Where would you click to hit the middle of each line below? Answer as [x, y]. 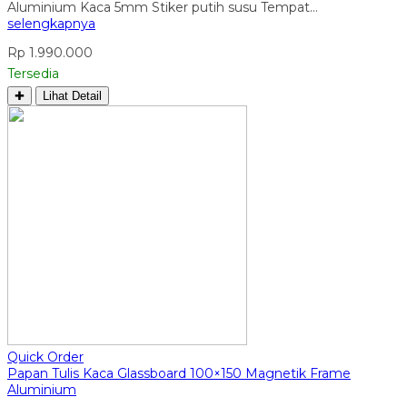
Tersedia [33, 73]
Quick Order [45, 357]
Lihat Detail [72, 95]
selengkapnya [51, 23]
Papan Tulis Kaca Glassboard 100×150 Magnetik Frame [179, 373]
